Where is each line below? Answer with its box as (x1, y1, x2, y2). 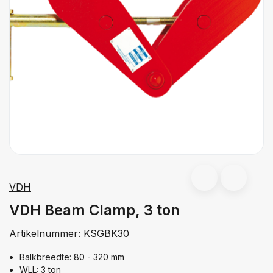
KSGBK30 (83, 227, 129, 239)
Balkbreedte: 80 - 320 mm (19, 251, 124, 262)
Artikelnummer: (9, 227, 83, 239)
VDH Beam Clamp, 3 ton (9, 200, 180, 219)
